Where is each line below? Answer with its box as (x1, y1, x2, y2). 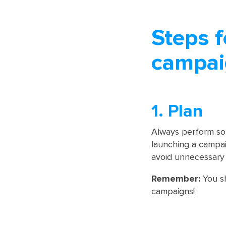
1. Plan (151, 102, 203, 120)
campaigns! (151, 187, 195, 196)
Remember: (151, 174, 200, 184)
